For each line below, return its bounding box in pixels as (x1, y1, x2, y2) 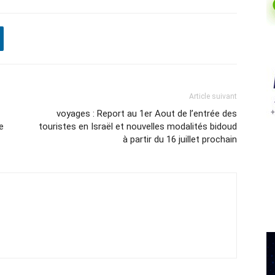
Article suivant (189, 92, 237, 101)
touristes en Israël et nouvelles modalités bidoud (39, 121, 237, 133)
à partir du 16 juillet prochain (123, 134, 237, 145)
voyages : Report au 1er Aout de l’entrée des (56, 108, 237, 120)
